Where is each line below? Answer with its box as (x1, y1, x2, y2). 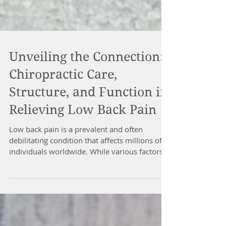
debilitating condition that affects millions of (9, 181, 162, 191)
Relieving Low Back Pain (9, 148, 156, 162)
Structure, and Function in (9, 130, 168, 145)
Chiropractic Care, (9, 112, 117, 127)
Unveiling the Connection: (9, 95, 163, 109)
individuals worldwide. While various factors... (9, 192, 169, 202)
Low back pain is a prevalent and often (9, 169, 143, 180)
